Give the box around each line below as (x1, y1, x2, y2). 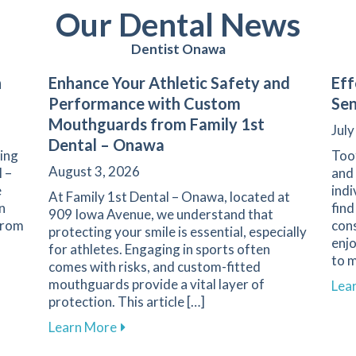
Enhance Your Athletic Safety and (48, 72, 290, 92)
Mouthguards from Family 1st (48, 114, 265, 133)
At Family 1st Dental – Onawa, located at (48, 188, 290, 205)
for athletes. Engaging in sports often (48, 240, 270, 257)
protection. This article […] (48, 292, 205, 310)
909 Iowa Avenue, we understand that (48, 205, 273, 222)
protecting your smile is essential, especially (48, 222, 307, 240)
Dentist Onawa (130, 40, 226, 57)
